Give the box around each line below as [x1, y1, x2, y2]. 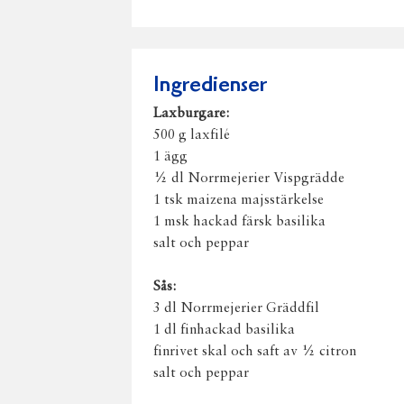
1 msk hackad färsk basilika [153, 215, 326, 229]
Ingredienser [153, 75, 267, 97]
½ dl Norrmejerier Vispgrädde [153, 171, 344, 186]
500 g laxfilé [153, 128, 230, 142]
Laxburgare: [153, 106, 229, 121]
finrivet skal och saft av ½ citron [153, 344, 356, 359]
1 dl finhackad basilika [153, 323, 295, 337]
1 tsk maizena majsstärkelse [153, 193, 324, 207]
